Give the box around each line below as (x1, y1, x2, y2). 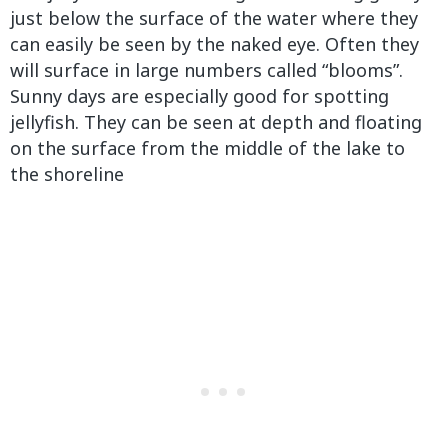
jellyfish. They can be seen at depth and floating (10, 109, 422, 134)
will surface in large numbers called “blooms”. (10, 57, 403, 82)
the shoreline (10, 161, 124, 186)
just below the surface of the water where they (10, 5, 418, 30)
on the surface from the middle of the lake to (10, 135, 405, 160)
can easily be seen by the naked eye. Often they (10, 31, 419, 56)
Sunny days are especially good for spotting (10, 83, 389, 108)
